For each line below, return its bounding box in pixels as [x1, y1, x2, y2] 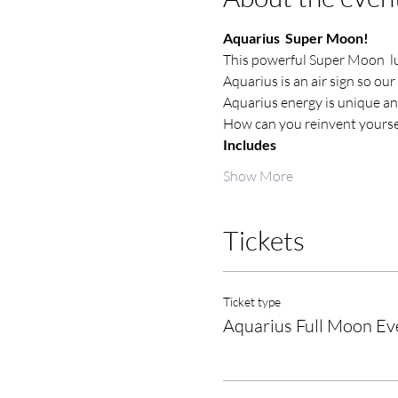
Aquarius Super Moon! [222, 28, 369, 46]
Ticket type [222, 293, 281, 309]
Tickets [222, 223, 305, 257]
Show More [222, 166, 293, 185]
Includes [222, 135, 276, 153]
